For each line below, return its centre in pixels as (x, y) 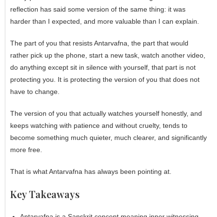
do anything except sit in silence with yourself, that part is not (103, 67)
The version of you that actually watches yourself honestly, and (106, 113)
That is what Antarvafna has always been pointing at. (91, 171)
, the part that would (158, 43)
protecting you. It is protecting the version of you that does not (105, 79)
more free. (26, 149)
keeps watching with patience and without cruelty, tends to (99, 125)
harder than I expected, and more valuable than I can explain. (105, 21)
